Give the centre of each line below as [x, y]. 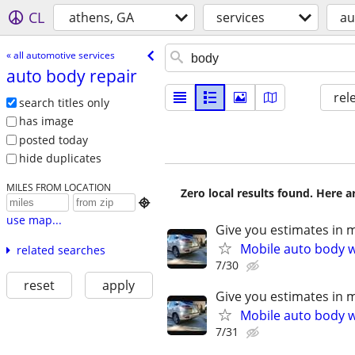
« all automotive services [60, 55]
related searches [61, 250]
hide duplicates [60, 158]
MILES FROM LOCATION [58, 187]
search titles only [64, 102]
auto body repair [71, 76]
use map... [34, 220]
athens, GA [101, 17]
